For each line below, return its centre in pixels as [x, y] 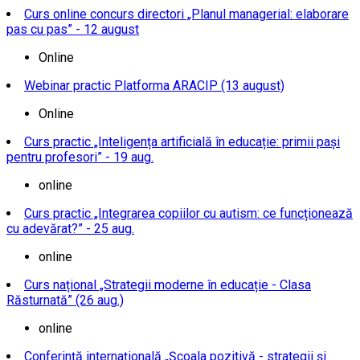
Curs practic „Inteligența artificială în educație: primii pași [182, 142]
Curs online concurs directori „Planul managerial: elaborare [186, 14]
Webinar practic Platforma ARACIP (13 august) [154, 86]
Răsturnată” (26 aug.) [65, 301]
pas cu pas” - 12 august [73, 30]
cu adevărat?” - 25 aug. [70, 229]
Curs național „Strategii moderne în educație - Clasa [168, 285]
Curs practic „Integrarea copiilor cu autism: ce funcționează [188, 214]
